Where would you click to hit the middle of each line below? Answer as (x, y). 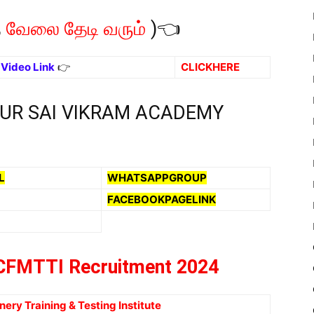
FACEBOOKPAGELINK (162, 199)
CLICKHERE (210, 67)
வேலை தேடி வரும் (76, 29)
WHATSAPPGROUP (157, 178)
